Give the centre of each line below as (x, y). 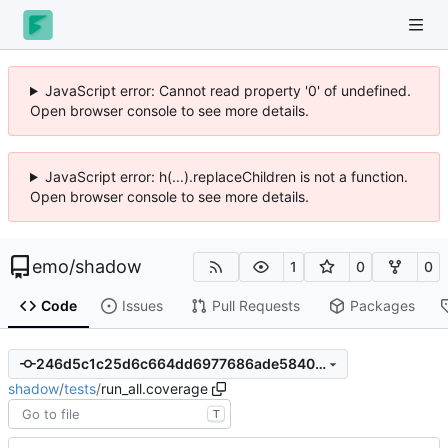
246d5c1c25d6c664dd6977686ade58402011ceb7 (320, 364)
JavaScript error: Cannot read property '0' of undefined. (227, 90)
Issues (142, 306)
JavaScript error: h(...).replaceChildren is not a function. (226, 176)
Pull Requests (255, 306)
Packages (382, 306)
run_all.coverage (154, 388)
